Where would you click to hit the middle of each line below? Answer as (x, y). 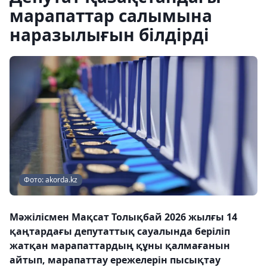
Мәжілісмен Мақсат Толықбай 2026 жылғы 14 (123, 217)
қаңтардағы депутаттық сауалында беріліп (120, 231)
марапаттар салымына (111, 15)
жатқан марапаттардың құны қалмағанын (120, 246)
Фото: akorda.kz (51, 180)
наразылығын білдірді (109, 35)
